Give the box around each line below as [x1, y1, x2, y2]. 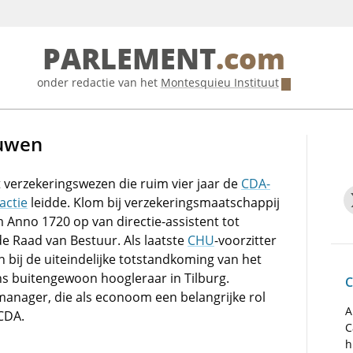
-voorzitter [214, 232, 277, 249]
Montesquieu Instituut [160, 75, 279, 90]
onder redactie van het [36, 75, 161, 90]
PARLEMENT [42, 43, 216, 76]
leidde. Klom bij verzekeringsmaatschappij [28, 194, 280, 211]
